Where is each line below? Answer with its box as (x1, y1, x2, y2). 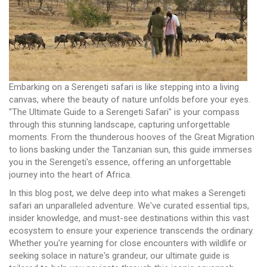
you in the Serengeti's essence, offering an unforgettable (9, 156, 231, 167)
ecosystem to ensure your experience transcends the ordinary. (9, 225, 254, 236)
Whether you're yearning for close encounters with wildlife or (9, 237, 247, 249)
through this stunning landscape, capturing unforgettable (9, 119, 230, 130)
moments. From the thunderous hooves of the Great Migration (9, 131, 254, 142)
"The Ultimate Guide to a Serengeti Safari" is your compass (9, 106, 240, 117)
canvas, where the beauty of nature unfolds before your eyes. (9, 94, 250, 105)
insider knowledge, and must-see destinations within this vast (9, 212, 249, 223)
